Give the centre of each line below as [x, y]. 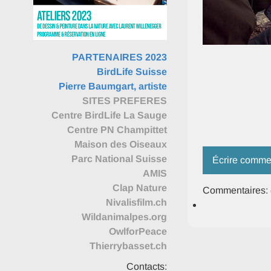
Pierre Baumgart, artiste [113, 86]
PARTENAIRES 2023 [119, 57]
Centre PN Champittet [117, 130]
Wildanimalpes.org [124, 217]
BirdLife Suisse [132, 72]
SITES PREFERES [124, 101]
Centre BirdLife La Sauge [109, 115]
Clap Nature [139, 188]
